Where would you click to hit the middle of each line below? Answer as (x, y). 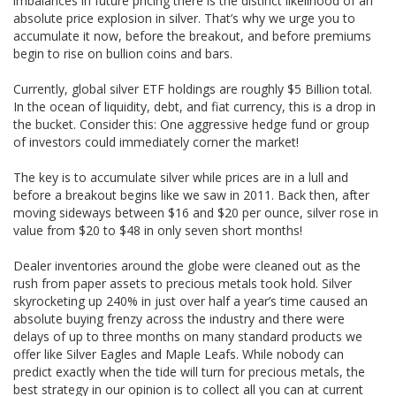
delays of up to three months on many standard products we (188, 336)
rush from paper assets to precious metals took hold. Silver (183, 283)
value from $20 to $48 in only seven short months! (158, 230)
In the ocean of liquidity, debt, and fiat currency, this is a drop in (194, 107)
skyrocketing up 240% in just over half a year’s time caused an (190, 301)
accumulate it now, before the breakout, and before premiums (192, 36)
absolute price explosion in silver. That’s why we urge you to (184, 18)
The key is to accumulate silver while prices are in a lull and (181, 177)
